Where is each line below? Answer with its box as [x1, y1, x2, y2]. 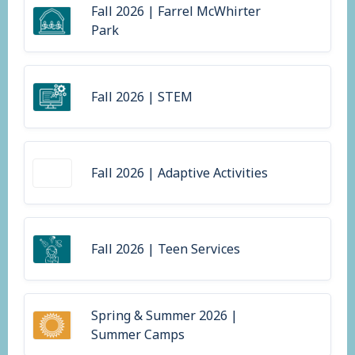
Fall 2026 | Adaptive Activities [91, 164, 268, 182]
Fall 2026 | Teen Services [91, 240, 240, 258]
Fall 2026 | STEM [91, 88, 193, 106]
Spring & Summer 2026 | [91, 307, 238, 325]
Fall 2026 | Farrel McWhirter [91, 2, 261, 21]
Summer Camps [91, 326, 185, 344]
